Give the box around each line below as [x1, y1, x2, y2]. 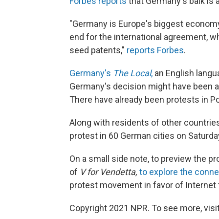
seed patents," [69, 44, 127, 55]
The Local [113, 67, 151, 78]
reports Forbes [127, 44, 184, 55]
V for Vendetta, [80, 166, 139, 177]
